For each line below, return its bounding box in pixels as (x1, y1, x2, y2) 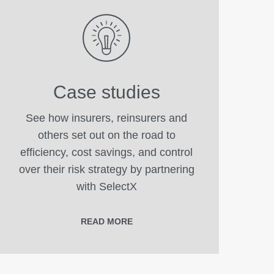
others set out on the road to (37, 129, 176, 142)
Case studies (53, 82, 160, 103)
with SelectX (76, 180, 137, 193)
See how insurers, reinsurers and (26, 112, 187, 125)
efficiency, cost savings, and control (20, 146, 193, 159)
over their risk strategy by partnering (18, 163, 194, 176)
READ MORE (80, 217, 133, 227)
